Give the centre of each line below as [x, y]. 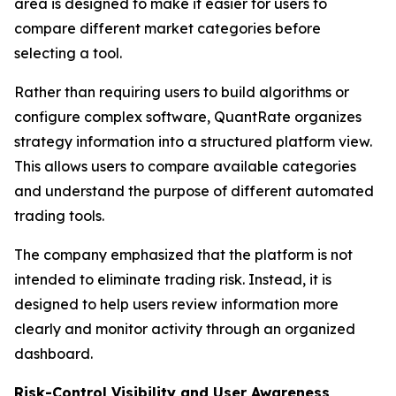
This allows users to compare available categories [185, 167]
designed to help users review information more [176, 305]
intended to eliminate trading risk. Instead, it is [173, 280]
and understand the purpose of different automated [194, 191]
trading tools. [59, 216]
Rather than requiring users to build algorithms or [182, 92]
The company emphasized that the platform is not [183, 255]
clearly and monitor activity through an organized [185, 329]
